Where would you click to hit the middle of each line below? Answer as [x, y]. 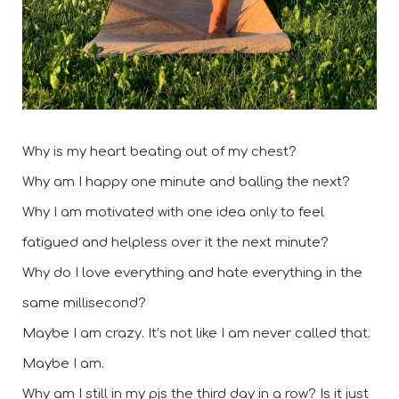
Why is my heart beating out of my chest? [161, 151]
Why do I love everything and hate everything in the [192, 273]
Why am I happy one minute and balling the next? [188, 182]
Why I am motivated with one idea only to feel [173, 212]
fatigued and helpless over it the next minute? [179, 242]
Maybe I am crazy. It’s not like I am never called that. [196, 333]
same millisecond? [86, 303]
